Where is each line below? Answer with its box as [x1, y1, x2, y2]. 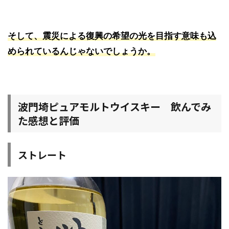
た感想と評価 [18, 112, 79, 128]
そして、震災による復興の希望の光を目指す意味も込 [8, 30, 216, 41]
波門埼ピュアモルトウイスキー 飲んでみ [18, 99, 211, 114]
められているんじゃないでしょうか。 [8, 45, 155, 56]
